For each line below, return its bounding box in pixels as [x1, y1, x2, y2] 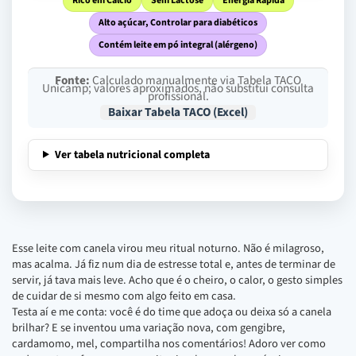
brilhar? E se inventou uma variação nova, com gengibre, [12, 319, 285, 336]
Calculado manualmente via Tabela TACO [90, 71, 301, 89]
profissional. [147, 87, 209, 105]
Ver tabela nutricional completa [54, 146, 210, 163]
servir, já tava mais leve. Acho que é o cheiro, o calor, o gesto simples [12, 271, 342, 288]
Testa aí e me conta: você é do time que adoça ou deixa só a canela [12, 303, 331, 320]
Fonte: [55, 71, 90, 89]
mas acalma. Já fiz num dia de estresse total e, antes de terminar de [12, 255, 335, 273]
